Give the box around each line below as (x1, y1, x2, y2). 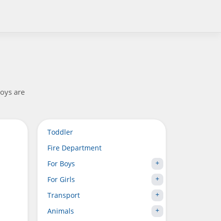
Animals (47, 206, 74, 216)
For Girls (47, 175, 75, 184)
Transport (47, 190, 80, 200)
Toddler (47, 127, 73, 137)
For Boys (47, 159, 75, 168)
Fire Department (47, 143, 102, 152)
